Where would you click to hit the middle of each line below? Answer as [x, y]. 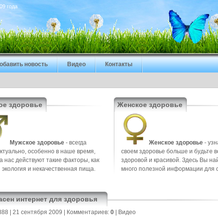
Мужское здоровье [37, 143]
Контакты [119, 64]
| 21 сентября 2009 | [37, 212]
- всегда [75, 143]
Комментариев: [89, 212]
